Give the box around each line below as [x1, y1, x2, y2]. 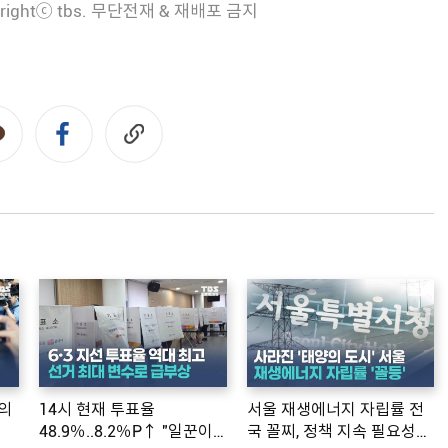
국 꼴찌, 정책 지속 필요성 [246, 422, 416, 442]
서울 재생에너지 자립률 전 [246, 400, 424, 420]
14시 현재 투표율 [39, 400, 155, 420]
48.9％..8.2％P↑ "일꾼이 [39, 422, 213, 442]
